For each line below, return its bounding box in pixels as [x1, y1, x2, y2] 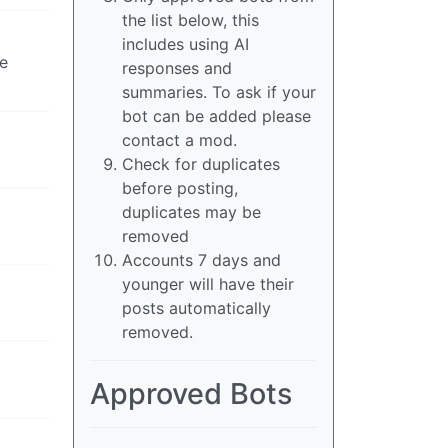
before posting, [122, 178, 238, 199]
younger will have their [122, 274, 294, 295]
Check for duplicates [122, 154, 280, 175]
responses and [122, 58, 232, 79]
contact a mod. [122, 130, 237, 151]
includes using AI [122, 34, 249, 55]
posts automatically [122, 298, 271, 319]
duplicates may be [122, 202, 261, 223]
